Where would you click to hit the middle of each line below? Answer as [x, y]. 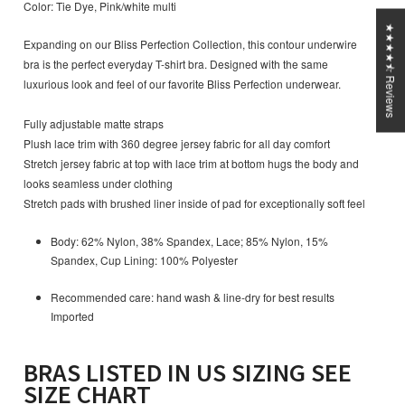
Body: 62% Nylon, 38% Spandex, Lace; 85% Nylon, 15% [189, 241]
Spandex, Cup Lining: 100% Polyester [144, 260]
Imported [72, 316]
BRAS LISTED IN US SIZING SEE [188, 373]
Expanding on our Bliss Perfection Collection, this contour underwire [190, 44]
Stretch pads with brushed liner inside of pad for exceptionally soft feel [194, 203]
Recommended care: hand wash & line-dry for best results [193, 297]
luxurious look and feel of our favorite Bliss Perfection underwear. [182, 84]
